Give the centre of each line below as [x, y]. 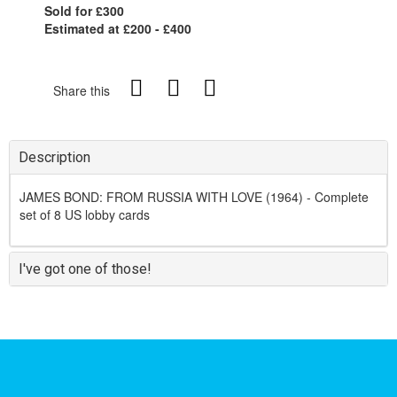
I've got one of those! [85, 269]
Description [54, 158]
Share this [82, 91]
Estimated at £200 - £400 [118, 29]
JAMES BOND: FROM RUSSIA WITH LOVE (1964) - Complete [194, 197]
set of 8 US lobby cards [85, 215]
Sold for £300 [84, 11]
